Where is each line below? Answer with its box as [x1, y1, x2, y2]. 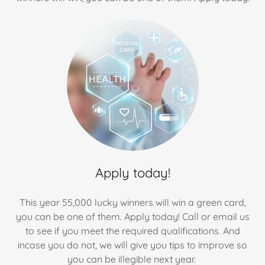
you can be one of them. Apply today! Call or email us [15, 211, 250, 222]
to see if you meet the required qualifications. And [25, 225, 240, 237]
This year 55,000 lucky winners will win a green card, [19, 196, 246, 208]
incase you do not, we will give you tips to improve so [18, 239, 247, 251]
